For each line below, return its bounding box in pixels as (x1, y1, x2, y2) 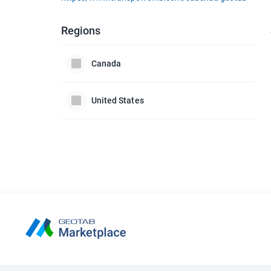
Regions (60, 24, 101, 37)
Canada (91, 58, 122, 68)
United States (91, 95, 144, 105)
